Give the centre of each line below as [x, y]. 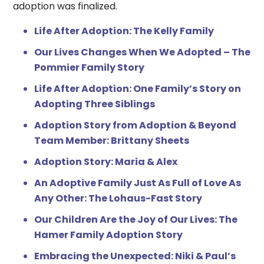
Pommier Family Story [90, 67]
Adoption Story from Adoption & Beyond [136, 125]
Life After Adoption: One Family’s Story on [138, 88]
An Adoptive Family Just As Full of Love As [138, 183]
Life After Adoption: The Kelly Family [124, 31]
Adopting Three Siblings [95, 104]
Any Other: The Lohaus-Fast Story [118, 198]
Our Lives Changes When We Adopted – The [143, 52]
